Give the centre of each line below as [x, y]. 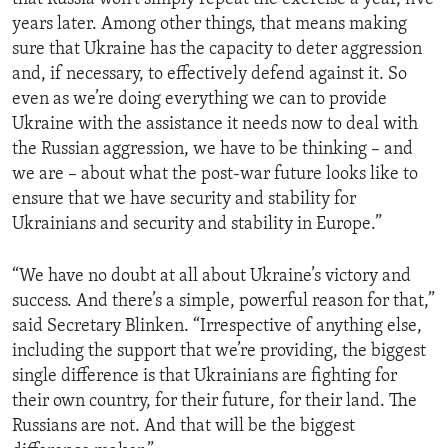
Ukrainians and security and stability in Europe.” [197, 225]
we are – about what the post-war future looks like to [215, 175]
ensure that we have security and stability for [184, 200]
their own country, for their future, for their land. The [214, 402]
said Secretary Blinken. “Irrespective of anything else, [217, 327]
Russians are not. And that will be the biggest [183, 427]
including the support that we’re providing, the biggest [219, 352]
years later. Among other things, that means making [209, 25]
